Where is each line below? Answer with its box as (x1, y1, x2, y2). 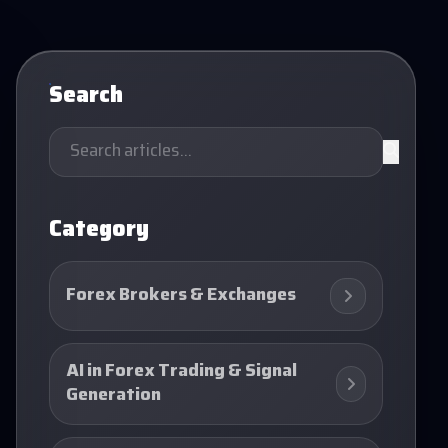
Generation (66, 380, 161, 411)
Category (49, 212, 149, 250)
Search (49, 78, 123, 116)
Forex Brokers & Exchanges (66, 280, 296, 311)
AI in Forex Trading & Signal (66, 356, 297, 387)
